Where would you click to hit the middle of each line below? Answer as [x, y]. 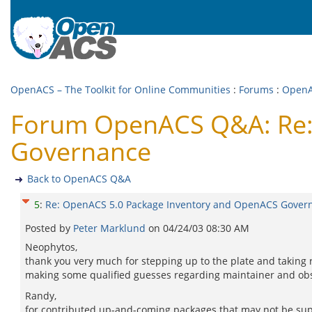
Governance [81, 151]
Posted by [49, 228]
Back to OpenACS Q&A [79, 179]
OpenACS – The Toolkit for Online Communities [120, 89]
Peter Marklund [111, 228]
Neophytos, [51, 247]
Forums [256, 89]
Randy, [41, 296]
